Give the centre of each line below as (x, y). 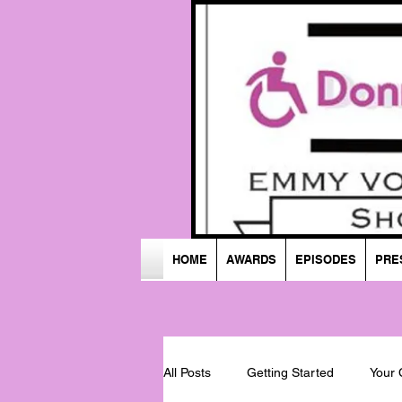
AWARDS (251, 259)
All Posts (187, 372)
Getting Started (290, 372)
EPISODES (325, 259)
